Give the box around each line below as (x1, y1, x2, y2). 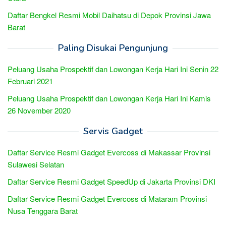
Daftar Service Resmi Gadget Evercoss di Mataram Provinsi (8, 193, 207, 204)
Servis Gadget (83, 125, 143, 137)
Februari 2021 (8, 75, 53, 86)
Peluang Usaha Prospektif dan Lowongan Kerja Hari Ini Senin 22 (8, 63, 218, 74)
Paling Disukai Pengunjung (58, 41, 168, 54)
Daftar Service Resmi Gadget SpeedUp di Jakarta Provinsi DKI (8, 176, 215, 187)
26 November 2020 (8, 104, 71, 116)
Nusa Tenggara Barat (8, 205, 78, 216)
